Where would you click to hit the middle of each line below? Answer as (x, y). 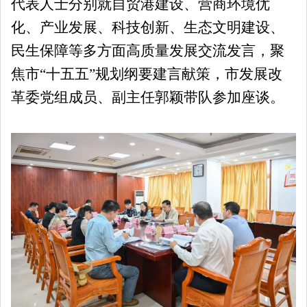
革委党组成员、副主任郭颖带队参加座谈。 (148, 98)
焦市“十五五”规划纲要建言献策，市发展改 (147, 74)
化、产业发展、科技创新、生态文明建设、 (148, 28)
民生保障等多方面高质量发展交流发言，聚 (148, 51)
